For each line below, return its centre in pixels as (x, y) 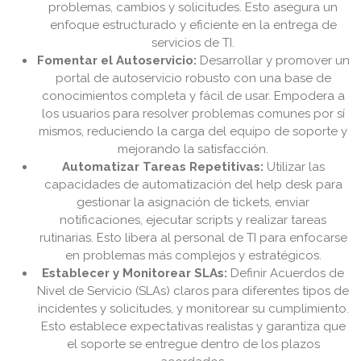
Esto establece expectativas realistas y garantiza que (193, 327)
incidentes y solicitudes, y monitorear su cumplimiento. (193, 309)
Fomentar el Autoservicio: (117, 61)
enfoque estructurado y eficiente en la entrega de (193, 25)
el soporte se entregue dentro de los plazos (193, 344)
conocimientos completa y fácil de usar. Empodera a (193, 96)
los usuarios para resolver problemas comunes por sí (193, 114)
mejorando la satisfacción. (193, 149)
